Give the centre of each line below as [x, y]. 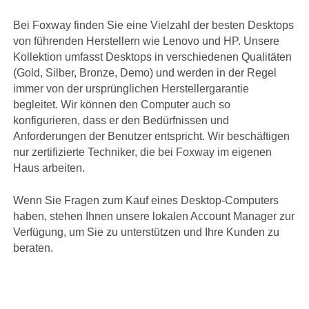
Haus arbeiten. [49, 168]
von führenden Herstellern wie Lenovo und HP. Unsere [147, 41]
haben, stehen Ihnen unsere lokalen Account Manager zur [154, 217]
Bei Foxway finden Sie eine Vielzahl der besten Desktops [154, 26]
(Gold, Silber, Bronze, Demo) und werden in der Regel [145, 73]
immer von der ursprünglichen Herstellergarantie [131, 89]
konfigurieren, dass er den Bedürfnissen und [121, 121]
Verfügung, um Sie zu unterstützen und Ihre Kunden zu [147, 232]
